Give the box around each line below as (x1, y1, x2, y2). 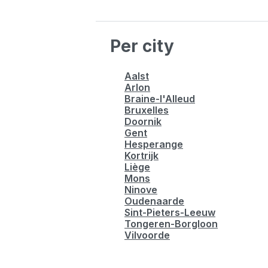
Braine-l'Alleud (124, 93, 195, 105)
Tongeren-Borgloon (124, 218, 218, 230)
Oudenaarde (124, 195, 184, 207)
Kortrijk (124, 150, 159, 162)
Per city (110, 36, 174, 56)
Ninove (124, 184, 157, 196)
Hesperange (124, 138, 183, 150)
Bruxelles (124, 104, 169, 116)
